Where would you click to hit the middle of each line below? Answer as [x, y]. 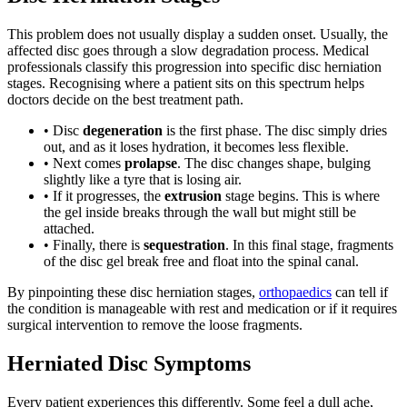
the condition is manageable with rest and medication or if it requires [202, 308]
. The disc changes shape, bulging [274, 163]
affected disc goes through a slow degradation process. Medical [188, 50]
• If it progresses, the [104, 195]
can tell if [360, 292]
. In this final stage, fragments [309, 244]
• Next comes [84, 163]
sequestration [184, 244]
